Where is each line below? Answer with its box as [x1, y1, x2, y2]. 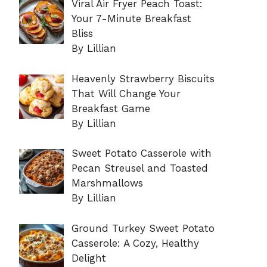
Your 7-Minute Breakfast [71, 13, 191, 25]
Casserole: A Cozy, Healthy [71, 237, 199, 249]
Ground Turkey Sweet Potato [71, 222, 215, 234]
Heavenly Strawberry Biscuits [71, 72, 215, 85]
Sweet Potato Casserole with [71, 147, 212, 160]
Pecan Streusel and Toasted [71, 162, 208, 175]
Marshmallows [71, 177, 143, 190]
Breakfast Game [71, 102, 150, 114]
